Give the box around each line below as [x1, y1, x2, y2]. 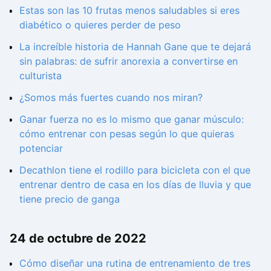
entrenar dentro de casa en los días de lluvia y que [19, 178, 251, 191]
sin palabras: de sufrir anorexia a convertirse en [19, 55, 238, 68]
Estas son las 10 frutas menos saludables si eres [19, 4, 240, 17]
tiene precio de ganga [19, 193, 120, 206]
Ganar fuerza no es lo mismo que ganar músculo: [19, 113, 244, 126]
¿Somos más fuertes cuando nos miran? [19, 91, 203, 104]
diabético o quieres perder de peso [19, 19, 181, 31]
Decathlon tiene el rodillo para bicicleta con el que [19, 164, 250, 177]
